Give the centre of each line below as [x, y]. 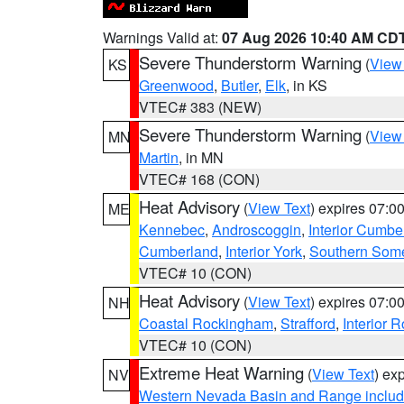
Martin [159, 157]
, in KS [307, 85]
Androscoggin [257, 230]
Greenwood [176, 85]
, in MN [201, 157]
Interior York [264, 251]
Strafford [308, 323]
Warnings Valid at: [162, 37]
